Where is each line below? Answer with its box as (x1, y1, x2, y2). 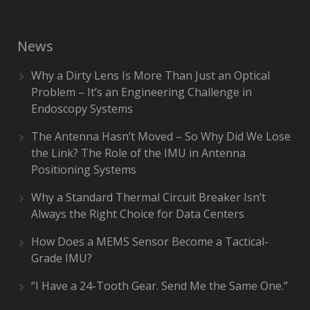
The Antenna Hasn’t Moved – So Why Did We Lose (31, 129, 291, 144)
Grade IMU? (31, 250, 92, 266)
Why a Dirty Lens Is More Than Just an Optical (31, 68, 270, 83)
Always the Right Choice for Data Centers (31, 206, 244, 221)
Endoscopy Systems (31, 101, 133, 116)
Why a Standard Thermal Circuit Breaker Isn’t (31, 190, 266, 205)
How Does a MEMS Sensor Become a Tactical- (31, 234, 268, 249)
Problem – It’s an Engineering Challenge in (31, 84, 252, 100)
